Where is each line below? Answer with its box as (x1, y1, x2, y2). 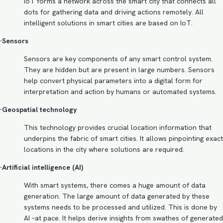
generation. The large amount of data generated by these (24, 192, 210, 201)
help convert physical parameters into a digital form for (24, 76, 203, 85)
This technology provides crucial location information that (24, 123, 212, 132)
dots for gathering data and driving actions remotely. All (24, 7, 204, 16)
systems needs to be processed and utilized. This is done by (24, 203, 217, 212)
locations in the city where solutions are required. (24, 145, 184, 154)
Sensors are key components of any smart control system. (24, 54, 213, 63)
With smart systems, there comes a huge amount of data (24, 181, 206, 190)
